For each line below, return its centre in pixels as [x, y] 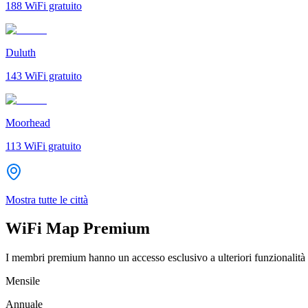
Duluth [21, 52]
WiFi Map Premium [78, 229]
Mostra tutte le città [47, 199]
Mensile [23, 281]
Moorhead [28, 122]
